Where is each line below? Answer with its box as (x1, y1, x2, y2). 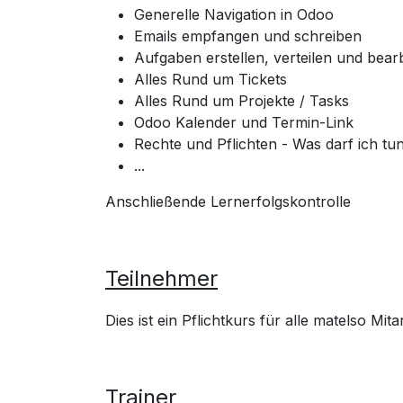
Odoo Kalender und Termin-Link (134, 113, 354, 131)
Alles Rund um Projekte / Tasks (134, 92, 349, 110)
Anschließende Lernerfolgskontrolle (105, 193, 351, 210)
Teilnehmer (105, 265, 218, 291)
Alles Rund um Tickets (134, 70, 287, 88)
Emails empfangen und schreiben (134, 27, 362, 45)
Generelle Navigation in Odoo (134, 5, 334, 23)
